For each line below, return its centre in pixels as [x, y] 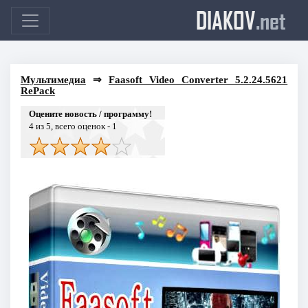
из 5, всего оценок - [73, 126]
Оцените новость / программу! [90, 113]
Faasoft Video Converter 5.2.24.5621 [198, 79]
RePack [37, 90]
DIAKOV [226, 20]
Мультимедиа [53, 79]
